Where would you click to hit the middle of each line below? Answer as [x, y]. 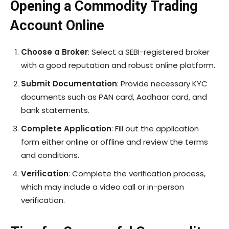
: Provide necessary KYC [162, 83]
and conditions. [50, 155]
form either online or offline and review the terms [114, 142]
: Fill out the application [155, 128]
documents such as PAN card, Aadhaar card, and [114, 97]
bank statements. [55, 110]
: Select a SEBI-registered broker [149, 52]
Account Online [57, 25]
